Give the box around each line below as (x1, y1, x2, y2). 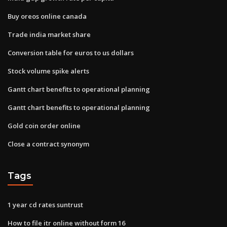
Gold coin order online (8, 121, 81, 130)
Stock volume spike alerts (8, 66, 89, 75)
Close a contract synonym (8, 139, 89, 148)
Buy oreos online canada (8, 11, 87, 21)
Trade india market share (8, 29, 91, 39)
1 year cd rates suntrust (8, 200, 83, 209)
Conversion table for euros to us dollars (8, 48, 134, 57)
